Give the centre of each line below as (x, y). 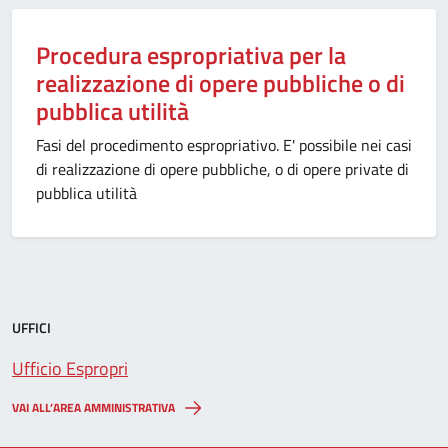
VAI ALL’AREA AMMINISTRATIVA (93, 407)
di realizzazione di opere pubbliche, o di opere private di (222, 169)
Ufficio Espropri (70, 368)
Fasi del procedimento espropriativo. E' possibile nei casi (224, 145)
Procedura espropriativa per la (191, 55)
